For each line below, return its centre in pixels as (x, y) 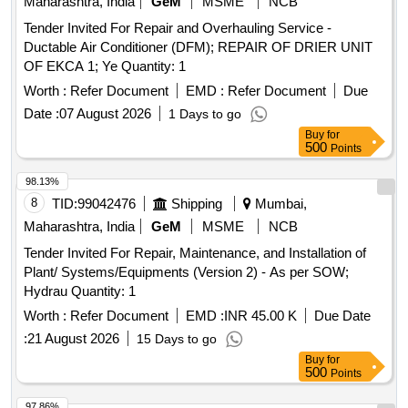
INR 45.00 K (260, 316)
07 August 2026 (105, 114)
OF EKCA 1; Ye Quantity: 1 (153, 66)
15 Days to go (177, 339)
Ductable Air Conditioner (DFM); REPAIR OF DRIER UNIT (198, 47)
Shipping (197, 204)
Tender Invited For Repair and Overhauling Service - (178, 28)
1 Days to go (205, 114)
